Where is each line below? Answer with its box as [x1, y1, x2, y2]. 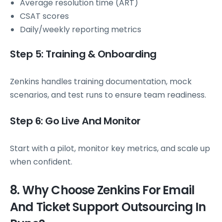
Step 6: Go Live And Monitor [10, 114, 141, 128]
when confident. [10, 156, 72, 167]
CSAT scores [20, 10, 69, 22]
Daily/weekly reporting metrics [20, 23, 141, 35]
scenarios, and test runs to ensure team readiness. [10, 89, 206, 101]
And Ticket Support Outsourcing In [10, 199, 206, 216]
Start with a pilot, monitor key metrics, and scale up [10, 143, 210, 154]
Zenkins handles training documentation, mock [10, 75, 192, 87]
